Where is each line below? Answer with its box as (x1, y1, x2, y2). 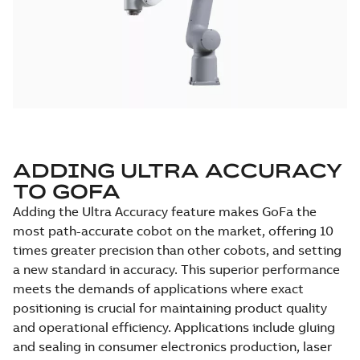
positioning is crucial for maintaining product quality (13, 299, 327, 316)
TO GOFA (13, 178, 121, 203)
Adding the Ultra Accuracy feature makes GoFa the (13, 202, 317, 219)
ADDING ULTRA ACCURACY (13, 157, 342, 182)
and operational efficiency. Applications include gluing (13, 318, 335, 335)
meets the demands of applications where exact (13, 280, 304, 297)
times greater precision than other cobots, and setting (13, 241, 342, 258)
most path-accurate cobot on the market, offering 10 (13, 222, 333, 239)
